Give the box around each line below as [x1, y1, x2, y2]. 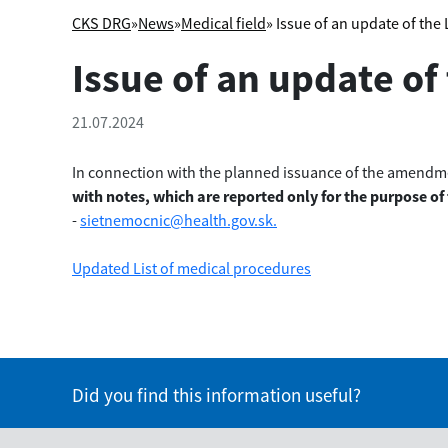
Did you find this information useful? [72, 383, 361, 407]
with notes [72, 185, 145, 206]
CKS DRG [72, 12, 131, 33]
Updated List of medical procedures [72, 257, 311, 278]
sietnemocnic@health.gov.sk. [80, 209, 277, 230]
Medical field [181, 12, 266, 33]
